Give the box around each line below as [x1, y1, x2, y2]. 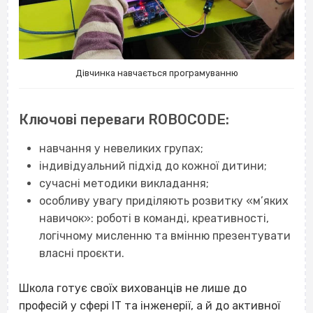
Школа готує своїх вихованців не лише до [19, 282, 247, 296]
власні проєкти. [38, 246, 124, 260]
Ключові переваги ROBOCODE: [19, 110, 229, 128]
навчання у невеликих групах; [38, 141, 203, 155]
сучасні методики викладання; [38, 176, 209, 190]
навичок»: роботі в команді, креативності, [38, 211, 269, 225]
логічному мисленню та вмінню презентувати [38, 228, 291, 242]
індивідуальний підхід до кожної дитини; [38, 159, 267, 173]
